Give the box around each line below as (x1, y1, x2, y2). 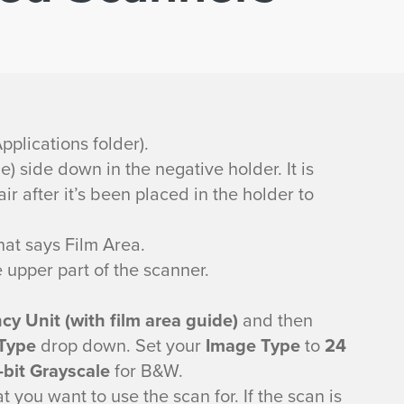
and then (238, 307, 313, 334)
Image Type (206, 332, 300, 359)
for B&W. (110, 357, 183, 384)
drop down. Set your (36, 332, 206, 359)
